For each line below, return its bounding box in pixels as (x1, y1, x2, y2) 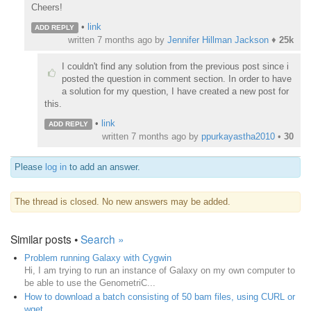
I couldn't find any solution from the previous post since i (62, 61, 289, 72)
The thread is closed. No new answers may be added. (15, 196, 230, 208)
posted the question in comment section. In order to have (62, 74, 292, 85)
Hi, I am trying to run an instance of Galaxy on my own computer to (24, 265, 295, 276)
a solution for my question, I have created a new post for (62, 86, 289, 97)
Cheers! (31, 1, 62, 12)
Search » (81, 231, 124, 247)
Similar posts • (10, 231, 81, 247)
